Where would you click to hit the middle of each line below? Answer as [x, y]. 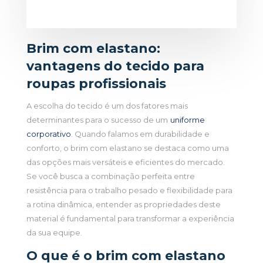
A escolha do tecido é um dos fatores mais [107, 106]
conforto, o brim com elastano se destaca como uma [127, 148]
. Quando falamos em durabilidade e [140, 134]
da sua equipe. [54, 233]
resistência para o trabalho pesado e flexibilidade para [129, 190]
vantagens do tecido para [115, 66]
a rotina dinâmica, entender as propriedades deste [123, 205]
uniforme [187, 120]
